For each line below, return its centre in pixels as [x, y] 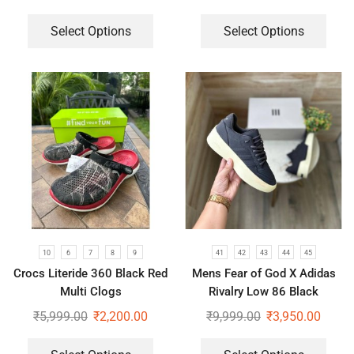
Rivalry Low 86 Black [264, 292]
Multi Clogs [90, 292]
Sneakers [264, 310]
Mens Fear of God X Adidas [264, 274]
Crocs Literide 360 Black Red [90, 274]
